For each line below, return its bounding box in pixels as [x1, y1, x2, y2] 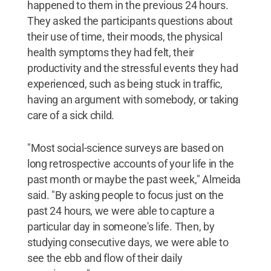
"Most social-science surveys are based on [27, 142, 224, 154]
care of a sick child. [27, 109, 115, 122]
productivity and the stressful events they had [27, 62, 238, 74]
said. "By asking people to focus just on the [27, 189, 224, 201]
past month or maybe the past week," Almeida [27, 173, 241, 186]
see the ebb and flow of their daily [27, 252, 183, 264]
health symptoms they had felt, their [27, 46, 195, 59]
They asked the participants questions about [27, 15, 233, 27]
